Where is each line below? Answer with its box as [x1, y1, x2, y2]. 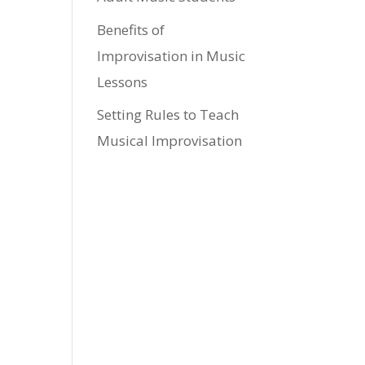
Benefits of [97, 20, 165, 39]
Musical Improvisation [97, 131, 243, 150]
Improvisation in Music [97, 46, 246, 65]
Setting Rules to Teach [97, 105, 240, 124]
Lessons [97, 72, 148, 91]
